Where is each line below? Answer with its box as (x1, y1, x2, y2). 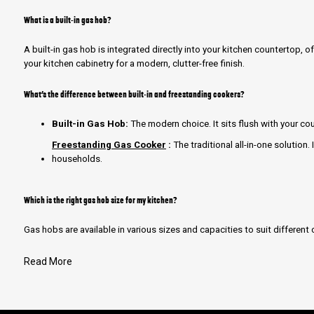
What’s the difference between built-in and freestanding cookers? (24, 88, 245, 100)
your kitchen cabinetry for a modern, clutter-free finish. (24, 58, 245, 69)
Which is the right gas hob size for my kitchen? (24, 194, 177, 205)
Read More (24, 256, 72, 267)
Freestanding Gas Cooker (52, 139, 166, 150)
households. (52, 153, 102, 164)
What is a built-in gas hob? (24, 14, 111, 25)
